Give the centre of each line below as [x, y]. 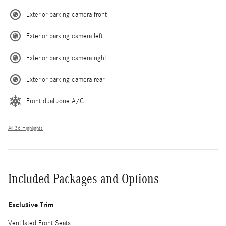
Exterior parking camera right [66, 58]
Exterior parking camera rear [65, 79]
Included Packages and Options [83, 178]
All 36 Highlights [25, 128]
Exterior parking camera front [67, 14]
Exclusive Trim [31, 205]
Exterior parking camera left [65, 36]
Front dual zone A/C [55, 101]
